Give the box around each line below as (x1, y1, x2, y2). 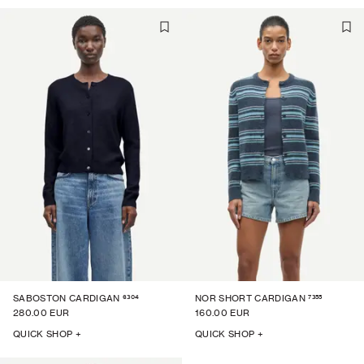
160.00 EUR (195, 307, 250, 318)
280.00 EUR (13, 307, 70, 318)
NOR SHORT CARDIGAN (195, 292, 305, 304)
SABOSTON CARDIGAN (13, 292, 120, 304)
